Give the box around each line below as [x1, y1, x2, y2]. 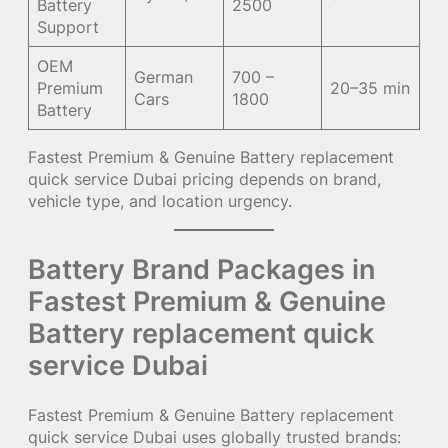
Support [37, 17, 100, 38]
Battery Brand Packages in [28, 252, 375, 287]
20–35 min [330, 78, 411, 99]
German [134, 67, 194, 88]
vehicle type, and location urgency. [28, 191, 292, 212]
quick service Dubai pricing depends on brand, [28, 169, 381, 190]
